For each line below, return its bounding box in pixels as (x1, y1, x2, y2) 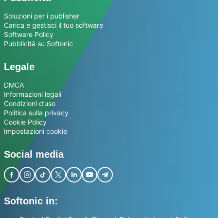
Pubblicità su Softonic (4, 39, 73, 48)
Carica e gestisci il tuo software (4, 20, 103, 29)
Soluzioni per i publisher (4, 11, 79, 20)
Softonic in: (4, 195, 58, 206)
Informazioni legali (4, 90, 61, 98)
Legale (4, 61, 35, 72)
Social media (4, 148, 64, 160)
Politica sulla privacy (4, 108, 69, 117)
